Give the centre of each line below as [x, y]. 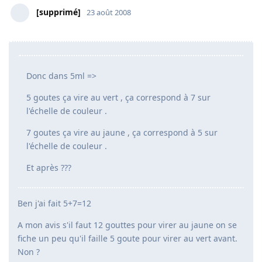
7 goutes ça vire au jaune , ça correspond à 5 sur [122, 133]
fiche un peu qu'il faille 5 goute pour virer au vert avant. [127, 239]
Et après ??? [49, 168]
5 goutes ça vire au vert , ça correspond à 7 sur [118, 98]
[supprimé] [58, 12]
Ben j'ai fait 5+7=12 [54, 204]
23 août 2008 [109, 13]
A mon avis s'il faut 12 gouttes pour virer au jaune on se [127, 225]
